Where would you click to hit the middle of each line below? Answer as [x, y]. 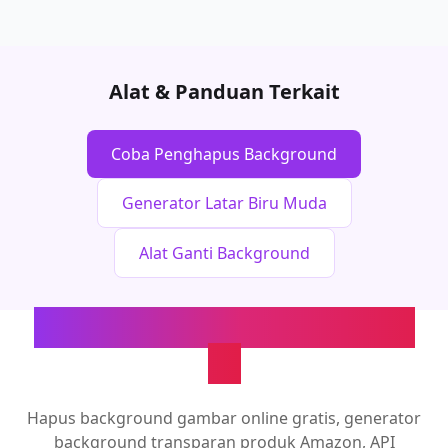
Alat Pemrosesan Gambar [224, 327]
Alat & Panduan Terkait [224, 91]
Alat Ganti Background [224, 253]
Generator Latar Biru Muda [224, 203]
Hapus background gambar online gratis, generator [224, 418]
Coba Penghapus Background [224, 154]
